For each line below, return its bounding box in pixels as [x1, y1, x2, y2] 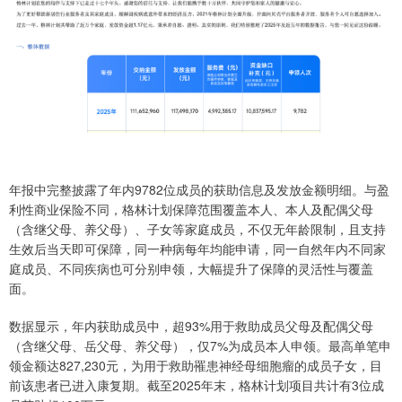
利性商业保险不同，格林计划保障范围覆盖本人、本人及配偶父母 [9, 199, 373, 218]
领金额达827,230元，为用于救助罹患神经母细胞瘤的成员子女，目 [9, 355, 382, 374]
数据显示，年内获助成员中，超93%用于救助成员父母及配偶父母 [9, 316, 373, 335]
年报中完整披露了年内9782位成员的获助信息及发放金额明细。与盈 [9, 179, 389, 198]
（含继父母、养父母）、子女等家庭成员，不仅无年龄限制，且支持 [9, 219, 386, 238]
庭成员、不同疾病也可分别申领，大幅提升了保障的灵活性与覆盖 [9, 258, 373, 277]
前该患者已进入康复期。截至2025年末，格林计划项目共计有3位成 [9, 375, 384, 394]
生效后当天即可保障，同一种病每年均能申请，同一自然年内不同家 [9, 239, 386, 258]
